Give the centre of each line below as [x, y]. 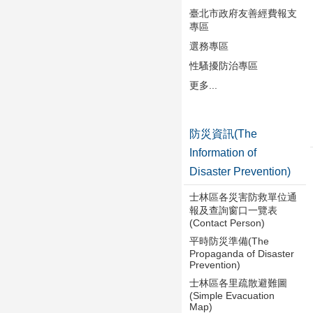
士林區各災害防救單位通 [243, 197]
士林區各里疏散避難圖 [238, 283]
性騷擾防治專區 [224, 65]
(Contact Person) [227, 223]
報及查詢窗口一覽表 [233, 210]
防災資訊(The [223, 133]
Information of [223, 152]
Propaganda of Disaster [242, 253]
